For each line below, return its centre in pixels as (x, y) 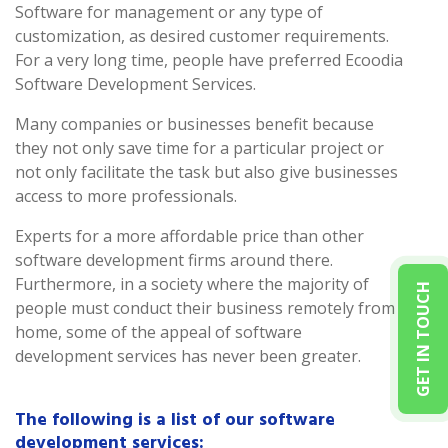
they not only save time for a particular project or (199, 148)
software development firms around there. (174, 260)
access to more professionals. (126, 196)
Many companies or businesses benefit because (194, 124)
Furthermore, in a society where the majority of (192, 284)
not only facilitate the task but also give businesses (206, 172)
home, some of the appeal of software (158, 332)
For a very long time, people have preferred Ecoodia (209, 60)
